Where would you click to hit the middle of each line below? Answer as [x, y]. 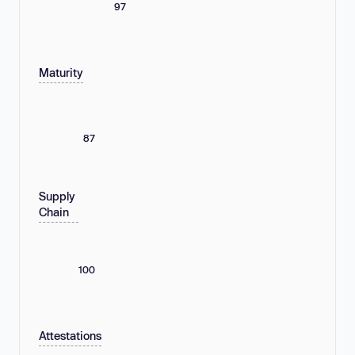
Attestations [70, 336]
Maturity [61, 73]
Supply [57, 197]
